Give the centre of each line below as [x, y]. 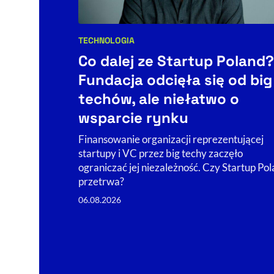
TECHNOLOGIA [106, 41]
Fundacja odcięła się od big [175, 80]
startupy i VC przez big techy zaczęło [161, 154]
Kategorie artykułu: [124, 49]
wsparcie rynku [133, 118]
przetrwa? [101, 182]
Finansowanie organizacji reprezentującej [171, 139]
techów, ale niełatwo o [159, 99]
